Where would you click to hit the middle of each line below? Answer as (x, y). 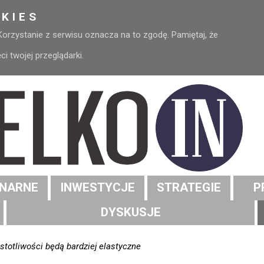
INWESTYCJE (98, 188)
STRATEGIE (189, 188)
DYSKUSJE (131, 212)
